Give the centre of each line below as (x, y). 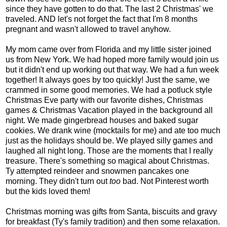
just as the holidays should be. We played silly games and (109, 140)
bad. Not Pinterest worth (166, 181)
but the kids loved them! (48, 191)
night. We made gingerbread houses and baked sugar (102, 120)
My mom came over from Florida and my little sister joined (108, 49)
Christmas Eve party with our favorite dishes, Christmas (104, 100)
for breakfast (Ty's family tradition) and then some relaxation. (113, 221)
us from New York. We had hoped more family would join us (112, 59)
